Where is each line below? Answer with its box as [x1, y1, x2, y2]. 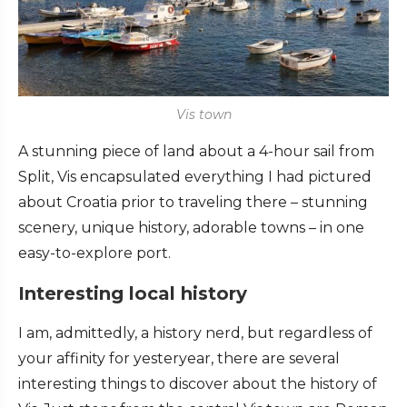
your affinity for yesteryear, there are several [18, 350, 340, 368]
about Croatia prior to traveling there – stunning [18, 194, 368, 212]
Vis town [175, 106, 232, 124]
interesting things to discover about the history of [18, 375, 377, 393]
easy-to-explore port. [18, 244, 171, 263]
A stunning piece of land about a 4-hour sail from [18, 143, 374, 161]
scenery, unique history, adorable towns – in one [18, 219, 364, 237]
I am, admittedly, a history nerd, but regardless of [18, 324, 372, 342]
